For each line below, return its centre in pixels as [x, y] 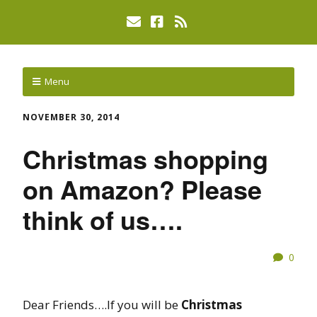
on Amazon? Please [142, 189]
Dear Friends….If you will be [102, 304]
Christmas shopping [145, 158]
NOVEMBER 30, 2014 [71, 117]
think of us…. [103, 219]
